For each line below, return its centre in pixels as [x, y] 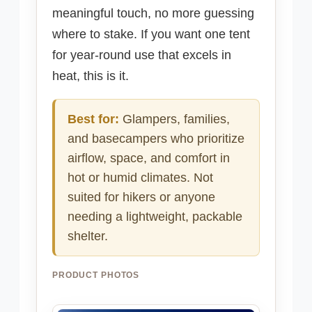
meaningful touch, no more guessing [153, 14]
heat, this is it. [91, 76]
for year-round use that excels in [142, 55]
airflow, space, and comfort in [149, 158]
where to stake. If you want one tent [151, 34]
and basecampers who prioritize [156, 139]
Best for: [93, 119]
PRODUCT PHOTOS [96, 275]
